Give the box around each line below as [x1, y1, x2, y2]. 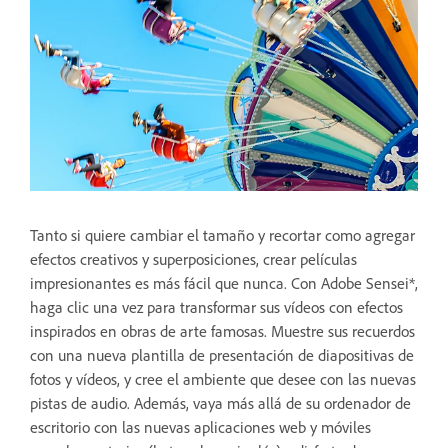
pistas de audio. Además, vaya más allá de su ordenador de [30, 393, 411, 414]
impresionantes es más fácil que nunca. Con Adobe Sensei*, [30, 273, 418, 294]
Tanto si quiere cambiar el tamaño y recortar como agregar [30, 225, 415, 246]
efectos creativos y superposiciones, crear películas [30, 249, 357, 270]
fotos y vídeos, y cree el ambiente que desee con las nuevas [30, 369, 416, 390]
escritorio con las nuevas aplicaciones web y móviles [30, 417, 371, 438]
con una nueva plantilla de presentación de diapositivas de [30, 345, 414, 366]
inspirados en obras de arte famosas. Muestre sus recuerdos [30, 321, 415, 342]
